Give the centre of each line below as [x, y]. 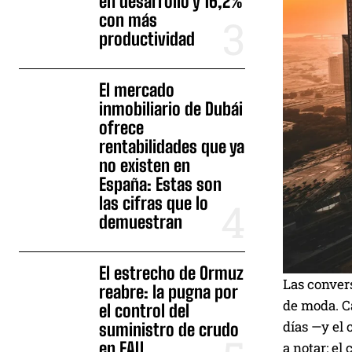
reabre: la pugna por [169, 292]
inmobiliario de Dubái [171, 109]
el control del [145, 311]
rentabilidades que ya [172, 147]
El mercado [137, 90]
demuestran [141, 222]
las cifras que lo [154, 203]
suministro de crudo [169, 330]
